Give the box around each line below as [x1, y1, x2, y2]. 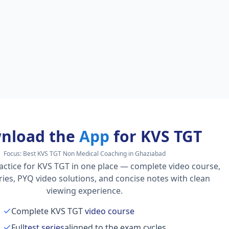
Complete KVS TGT [11, 205, 83, 217]
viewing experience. [47, 185, 123, 196]
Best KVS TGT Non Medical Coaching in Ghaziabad [23, 149, 166, 158]
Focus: [4, 149, 24, 158]
